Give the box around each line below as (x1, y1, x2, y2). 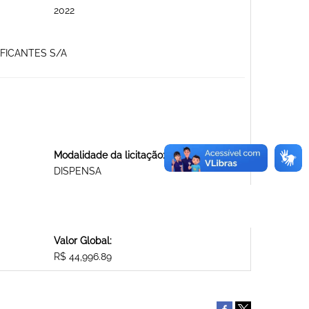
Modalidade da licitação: (53, 150, 165, 161)
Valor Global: (53, 235, 112, 247)
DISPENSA (53, 166, 101, 177)
